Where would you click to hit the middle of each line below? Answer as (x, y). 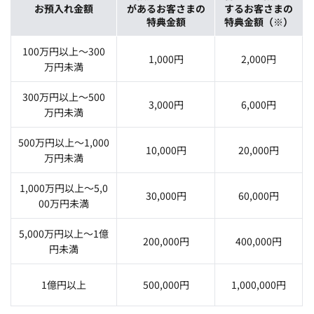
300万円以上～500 (64, 96)
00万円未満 (64, 203)
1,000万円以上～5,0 (64, 187)
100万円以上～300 (64, 51)
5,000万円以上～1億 (64, 233)
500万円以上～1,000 (64, 142)
